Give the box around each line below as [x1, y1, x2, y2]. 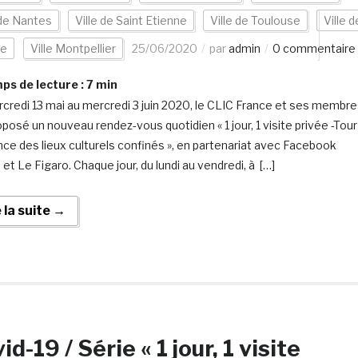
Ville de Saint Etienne [74, 14, 187, 27]
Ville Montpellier [30, 42, 116, 55]
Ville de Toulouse [209, 14, 300, 27]
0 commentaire [272, 42, 356, 55]
